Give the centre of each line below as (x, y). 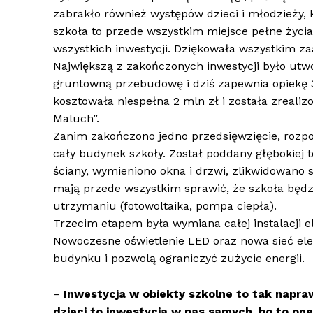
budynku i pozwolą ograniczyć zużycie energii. (179, 259)
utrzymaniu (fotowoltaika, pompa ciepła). (165, 206)
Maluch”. (76, 119)
